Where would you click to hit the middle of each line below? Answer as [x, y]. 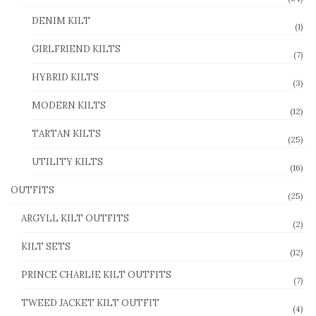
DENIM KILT [61, 20]
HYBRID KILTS [65, 77]
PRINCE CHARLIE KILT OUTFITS [96, 274]
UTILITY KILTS [67, 162]
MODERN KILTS [69, 105]
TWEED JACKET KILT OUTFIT [90, 303]
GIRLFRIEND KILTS [76, 49]
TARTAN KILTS [66, 133]
